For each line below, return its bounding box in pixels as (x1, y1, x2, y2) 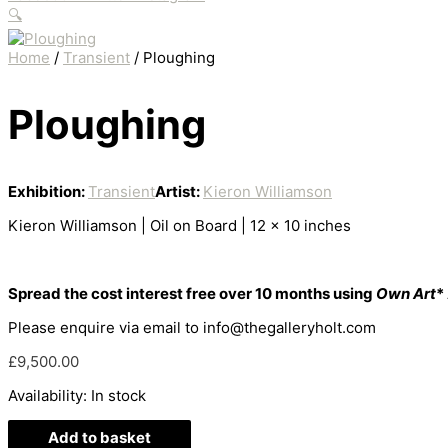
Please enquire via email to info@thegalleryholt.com (8, 318, 376, 338)
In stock (91, 386, 146, 406)
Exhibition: (8, 182, 88, 202)
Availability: (8, 386, 87, 406)
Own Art (376, 284, 436, 304)
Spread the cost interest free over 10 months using (8, 284, 376, 304)
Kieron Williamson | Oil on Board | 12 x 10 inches (8, 216, 351, 236)
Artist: (155, 182, 203, 202)
